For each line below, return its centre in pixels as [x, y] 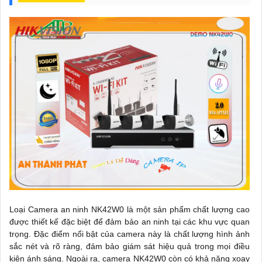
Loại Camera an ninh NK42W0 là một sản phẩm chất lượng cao [130, 209]
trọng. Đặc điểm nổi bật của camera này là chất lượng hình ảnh [130, 234]
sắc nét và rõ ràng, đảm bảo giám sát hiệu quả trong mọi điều [130, 246]
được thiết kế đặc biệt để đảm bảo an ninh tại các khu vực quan [130, 221]
